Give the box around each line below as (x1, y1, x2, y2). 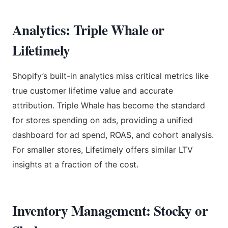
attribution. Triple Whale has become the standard (12, 100, 205, 110)
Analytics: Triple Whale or (12, 19, 164, 40)
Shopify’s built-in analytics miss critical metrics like (12, 70, 209, 81)
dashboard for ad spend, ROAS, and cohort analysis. (12, 129, 214, 140)
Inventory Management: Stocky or (12, 200, 208, 220)
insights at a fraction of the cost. (12, 159, 138, 169)
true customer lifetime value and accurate (12, 85, 173, 96)
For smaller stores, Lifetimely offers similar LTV (12, 144, 193, 155)
